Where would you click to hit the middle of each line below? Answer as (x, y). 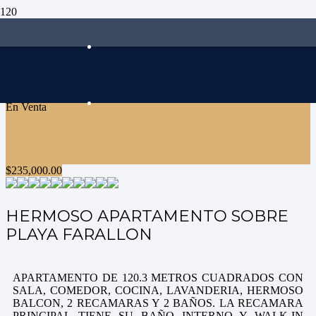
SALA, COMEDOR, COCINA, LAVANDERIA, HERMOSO (158, 290)
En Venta (26, 107)
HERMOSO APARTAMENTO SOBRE (147, 216)
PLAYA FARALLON (79, 235)
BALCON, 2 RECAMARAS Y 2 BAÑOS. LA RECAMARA (158, 303)
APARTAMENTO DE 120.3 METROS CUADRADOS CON (158, 277)
